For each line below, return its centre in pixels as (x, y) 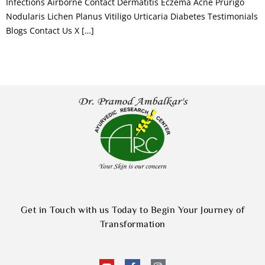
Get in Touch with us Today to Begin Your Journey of (132, 211)
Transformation (132, 225)
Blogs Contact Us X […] (50, 30)
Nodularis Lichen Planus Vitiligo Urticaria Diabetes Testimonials (132, 16)
